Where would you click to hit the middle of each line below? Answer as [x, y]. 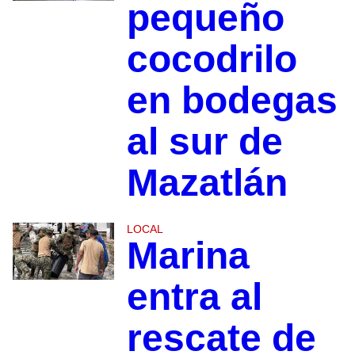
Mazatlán [207, 183]
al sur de [204, 142]
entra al [194, 297]
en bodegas [232, 101]
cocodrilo [212, 59]
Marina [188, 256]
